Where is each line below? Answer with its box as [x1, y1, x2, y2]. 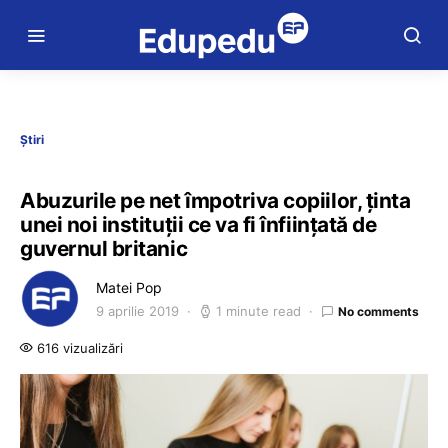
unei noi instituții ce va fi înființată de [20, 212, 377, 237]
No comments [338, 303, 419, 319]
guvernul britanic [20, 236, 188, 261]
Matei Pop [96, 279, 162, 296]
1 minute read [216, 303, 301, 319]
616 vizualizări [33, 340, 123, 356]
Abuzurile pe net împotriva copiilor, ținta [20, 188, 411, 213]
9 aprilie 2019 [96, 303, 179, 319]
